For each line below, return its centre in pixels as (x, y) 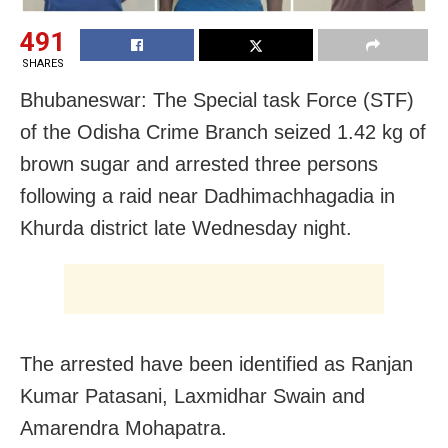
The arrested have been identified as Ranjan (216, 363)
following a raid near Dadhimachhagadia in (207, 195)
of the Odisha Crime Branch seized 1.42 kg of (223, 131)
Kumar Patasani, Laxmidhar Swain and (192, 395)
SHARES (42, 63)
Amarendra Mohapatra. (123, 427)
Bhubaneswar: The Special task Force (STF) (217, 99)
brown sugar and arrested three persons (199, 163)
